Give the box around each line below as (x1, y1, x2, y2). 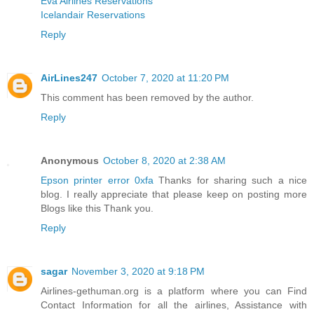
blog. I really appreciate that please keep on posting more (41, 189, 307, 200)
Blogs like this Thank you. (41, 203, 153, 214)
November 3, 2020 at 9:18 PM (71, 266, 205, 278)
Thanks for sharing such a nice (153, 175, 307, 186)
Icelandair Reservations (41, 9, 145, 21)
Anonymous (41, 155, 99, 167)
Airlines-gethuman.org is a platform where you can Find (41, 285, 307, 297)
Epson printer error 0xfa (41, 175, 153, 186)
